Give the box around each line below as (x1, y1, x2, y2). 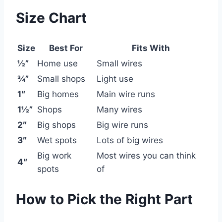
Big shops (37, 119, 76, 130)
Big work (37, 150, 71, 161)
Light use (97, 73, 133, 84)
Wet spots (37, 135, 77, 145)
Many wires (97, 104, 142, 114)
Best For (49, 43, 83, 53)
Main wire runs (97, 89, 155, 99)
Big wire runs (97, 119, 148, 130)
